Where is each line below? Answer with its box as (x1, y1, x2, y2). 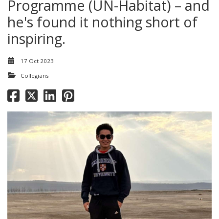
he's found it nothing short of (7, 12, 197, 32)
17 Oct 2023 (21, 57, 54, 65)
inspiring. (7, 29, 66, 48)
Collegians (21, 72, 49, 80)
